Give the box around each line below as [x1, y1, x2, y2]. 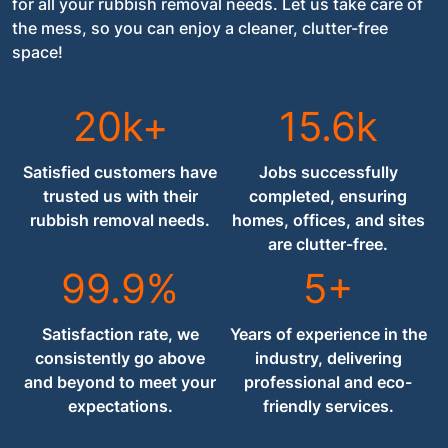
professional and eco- [244, 372, 412, 392]
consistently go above [35, 348, 205, 368]
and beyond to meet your [24, 372, 216, 392]
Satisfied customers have [23, 162, 217, 182]
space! [12, 42, 63, 62]
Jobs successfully [258, 162, 398, 182]
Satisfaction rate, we [41, 324, 199, 344]
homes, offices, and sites [231, 210, 425, 230]
